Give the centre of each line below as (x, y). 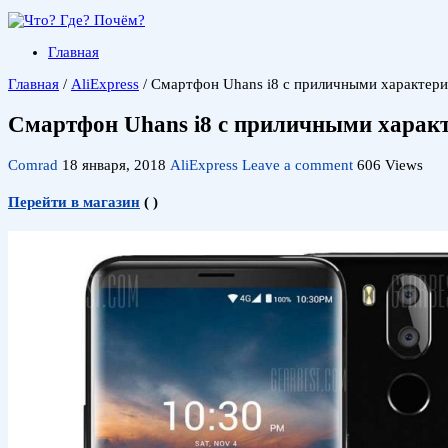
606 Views (390, 164)
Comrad (35, 164)
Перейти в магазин (74, 201)
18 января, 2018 (114, 164)
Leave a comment (297, 164)
